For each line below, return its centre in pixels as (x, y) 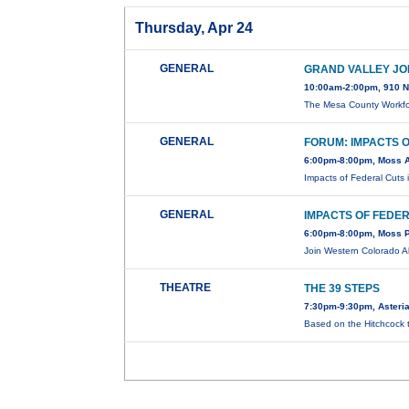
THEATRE (186, 288)
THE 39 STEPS (342, 289)
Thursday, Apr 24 (194, 28)
